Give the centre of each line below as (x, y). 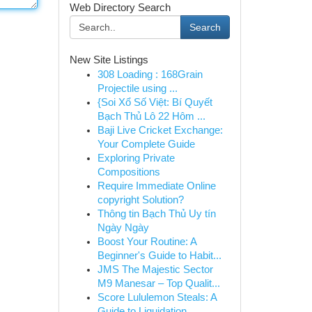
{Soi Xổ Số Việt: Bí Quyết (155, 102)
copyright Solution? (140, 200)
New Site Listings (109, 60)
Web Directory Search (120, 8)
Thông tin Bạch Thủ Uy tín (156, 214)
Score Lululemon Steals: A (157, 297)
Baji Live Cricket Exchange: (160, 130)
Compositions (128, 172)
